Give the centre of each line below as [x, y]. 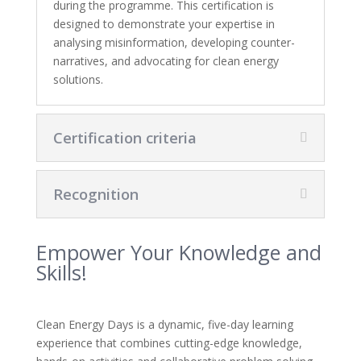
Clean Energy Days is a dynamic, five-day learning [164, 325]
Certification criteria [124, 138]
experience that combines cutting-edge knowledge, [169, 343]
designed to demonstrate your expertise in [164, 24]
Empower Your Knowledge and [178, 253]
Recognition [95, 195]
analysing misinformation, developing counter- [174, 43]
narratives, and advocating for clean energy [166, 61]
